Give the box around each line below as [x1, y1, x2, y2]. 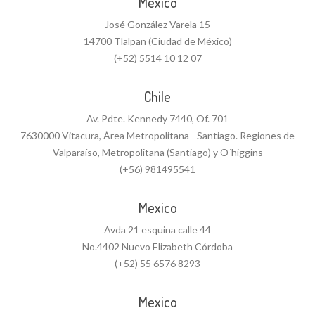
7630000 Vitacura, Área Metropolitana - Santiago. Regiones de [20, 129, 295, 141]
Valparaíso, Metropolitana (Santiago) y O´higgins [52, 146, 263, 158]
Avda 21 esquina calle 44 [104, 224, 211, 236]
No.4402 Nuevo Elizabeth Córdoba [82, 240, 233, 252]
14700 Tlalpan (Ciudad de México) [83, 35, 232, 47]
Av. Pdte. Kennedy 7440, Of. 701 [86, 112, 229, 124]
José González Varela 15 [105, 18, 210, 30]
